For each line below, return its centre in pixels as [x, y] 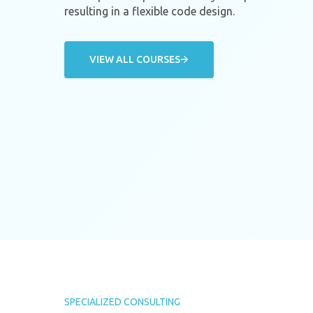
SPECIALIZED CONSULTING [122, 302]
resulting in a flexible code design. [150, 11]
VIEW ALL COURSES [135, 59]
